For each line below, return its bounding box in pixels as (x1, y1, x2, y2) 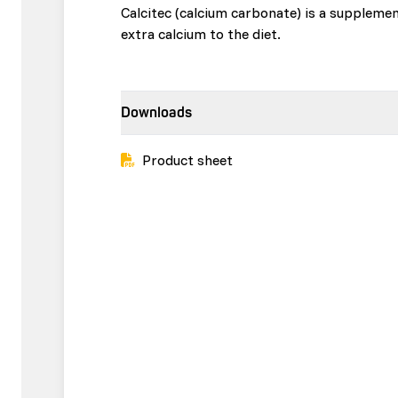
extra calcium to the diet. (121, 25, 281, 43)
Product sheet (142, 151, 233, 169)
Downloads (121, 104, 192, 122)
